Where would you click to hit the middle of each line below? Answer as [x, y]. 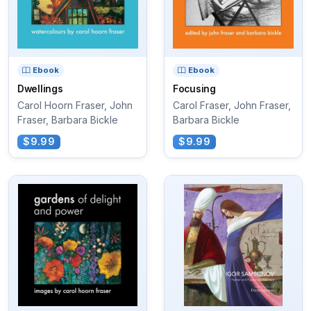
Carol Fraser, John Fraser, [232, 106]
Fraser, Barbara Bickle [68, 120]
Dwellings [40, 89]
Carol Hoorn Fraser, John [75, 106]
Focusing [194, 89]
